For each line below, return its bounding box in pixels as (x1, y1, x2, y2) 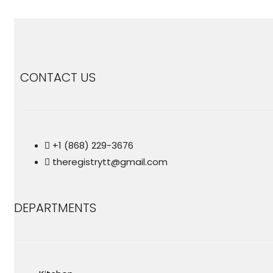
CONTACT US (20, 69, 96, 87)
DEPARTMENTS (14, 199, 96, 217)
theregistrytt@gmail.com (52, 155, 168, 168)
